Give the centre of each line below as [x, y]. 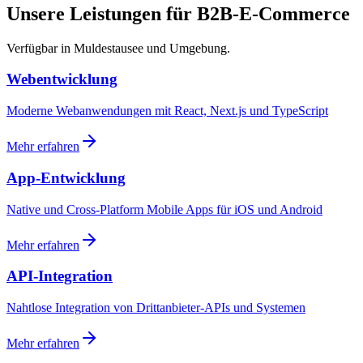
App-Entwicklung [66, 177]
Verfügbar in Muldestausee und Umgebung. [118, 48]
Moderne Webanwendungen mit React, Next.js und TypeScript [167, 111]
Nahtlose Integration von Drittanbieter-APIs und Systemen [156, 307]
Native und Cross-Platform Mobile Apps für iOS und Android [164, 209]
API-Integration [60, 276]
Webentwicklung [62, 79]
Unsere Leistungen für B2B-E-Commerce [178, 13]
